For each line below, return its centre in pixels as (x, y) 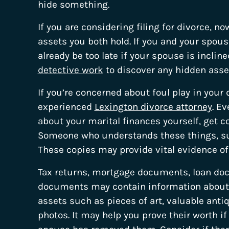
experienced (66, 107)
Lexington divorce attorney (153, 107)
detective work (70, 70)
